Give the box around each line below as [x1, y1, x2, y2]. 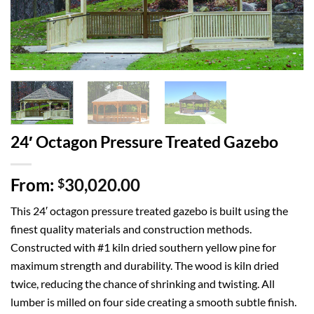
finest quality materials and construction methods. [11, 222, 252, 236]
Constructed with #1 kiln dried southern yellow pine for [11, 240, 276, 254]
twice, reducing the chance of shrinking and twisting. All [11, 277, 275, 291]
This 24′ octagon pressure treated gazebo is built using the [11, 204, 288, 218]
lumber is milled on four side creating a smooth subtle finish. [11, 295, 296, 309]
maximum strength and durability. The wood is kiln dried [11, 259, 279, 273]
